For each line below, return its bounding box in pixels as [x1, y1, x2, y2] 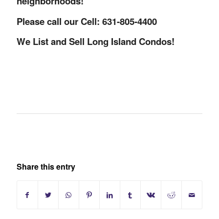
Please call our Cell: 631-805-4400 [16, 14, 157, 28]
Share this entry [16, 161, 75, 173]
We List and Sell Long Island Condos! [16, 35, 175, 48]
